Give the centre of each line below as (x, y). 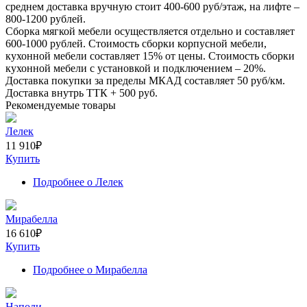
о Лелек (104, 182)
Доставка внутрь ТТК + (62, 93)
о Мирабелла (116, 269)
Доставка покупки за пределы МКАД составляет (121, 80)
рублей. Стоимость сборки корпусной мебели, (157, 43)
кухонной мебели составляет (74, 56)
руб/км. (267, 80)
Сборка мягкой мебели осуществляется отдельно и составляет (150, 31)
